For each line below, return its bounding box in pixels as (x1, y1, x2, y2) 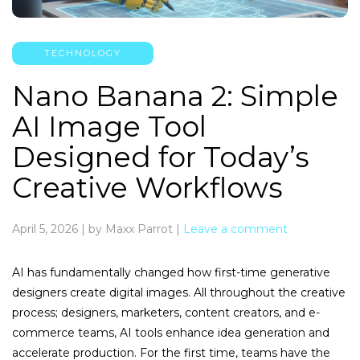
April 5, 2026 (12, 221, 78, 236)
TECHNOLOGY (44, 47, 121, 59)
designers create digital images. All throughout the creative (12, 284, 346, 300)
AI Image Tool (12, 108, 207, 144)
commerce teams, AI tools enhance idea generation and (12, 325, 329, 340)
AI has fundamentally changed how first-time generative (12, 264, 330, 280)
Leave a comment (183, 221, 288, 236)
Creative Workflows (12, 170, 283, 205)
